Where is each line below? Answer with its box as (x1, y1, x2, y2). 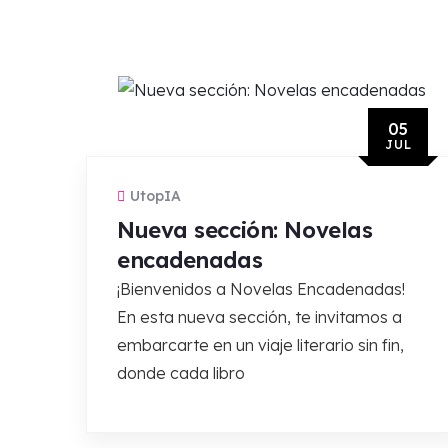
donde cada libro (117, 363, 245, 383)
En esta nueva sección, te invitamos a (117, 307, 402, 327)
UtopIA (130, 187, 181, 205)
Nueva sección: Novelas (117, 216, 373, 244)
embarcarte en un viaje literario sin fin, (117, 335, 404, 355)
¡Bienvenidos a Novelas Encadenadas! (117, 279, 405, 299)
